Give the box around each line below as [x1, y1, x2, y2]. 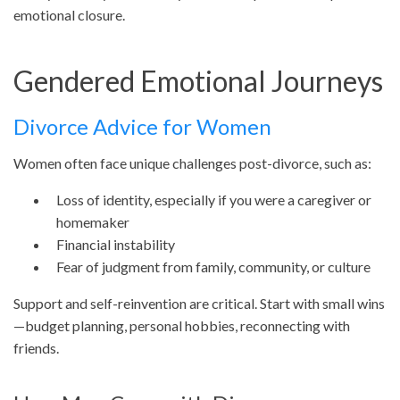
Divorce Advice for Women [13, 113, 271, 140]
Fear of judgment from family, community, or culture [56, 258, 371, 276]
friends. [13, 339, 59, 357]
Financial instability [56, 236, 175, 254]
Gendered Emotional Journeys [13, 63, 383, 99]
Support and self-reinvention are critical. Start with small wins [13, 295, 385, 312]
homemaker [56, 213, 129, 231]
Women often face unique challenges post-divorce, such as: [13, 154, 371, 172]
